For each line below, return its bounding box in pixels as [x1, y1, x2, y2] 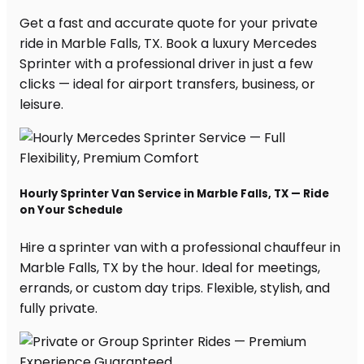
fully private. [19, 298, 97, 318]
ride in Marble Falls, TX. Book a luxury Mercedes [19, 34, 317, 54]
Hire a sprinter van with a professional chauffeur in [19, 237, 340, 257]
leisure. [19, 95, 63, 115]
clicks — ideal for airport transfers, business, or [19, 75, 315, 94]
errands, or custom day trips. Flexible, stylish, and [19, 278, 330, 297]
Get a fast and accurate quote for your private [19, 14, 318, 33]
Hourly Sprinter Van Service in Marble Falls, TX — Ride [19, 186, 329, 202]
